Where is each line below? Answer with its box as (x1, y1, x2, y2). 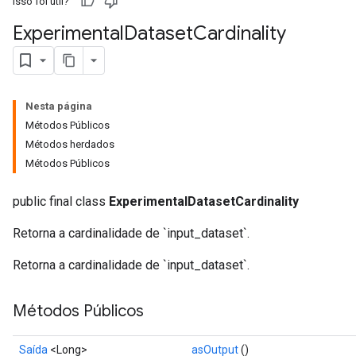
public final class (13, 194, 109, 209)
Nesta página (25, 100, 92, 112)
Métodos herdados (25, 138, 114, 150)
